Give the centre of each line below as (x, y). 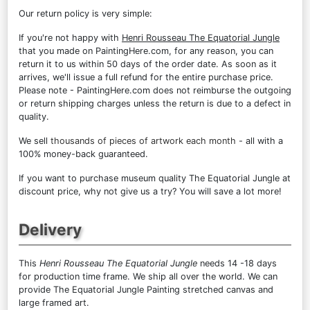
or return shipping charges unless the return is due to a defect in (155, 103)
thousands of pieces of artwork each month (143, 140)
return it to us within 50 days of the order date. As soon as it (148, 64)
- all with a (259, 140)
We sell (35, 140)
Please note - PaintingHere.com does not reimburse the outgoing (155, 90)
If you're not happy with (70, 37)
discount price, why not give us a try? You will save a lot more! (150, 191)
